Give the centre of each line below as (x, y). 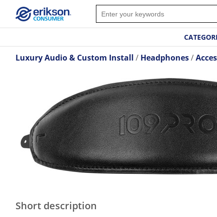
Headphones (165, 58)
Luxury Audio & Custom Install (75, 58)
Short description (56, 206)
